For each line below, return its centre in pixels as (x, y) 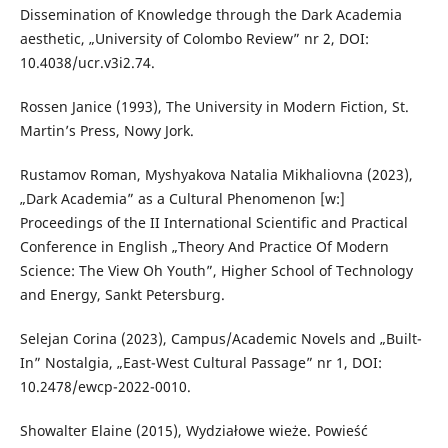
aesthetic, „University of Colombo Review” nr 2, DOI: (194, 38)
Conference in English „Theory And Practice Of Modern (204, 246)
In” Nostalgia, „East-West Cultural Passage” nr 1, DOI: (200, 362)
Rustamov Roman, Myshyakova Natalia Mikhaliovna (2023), (216, 174)
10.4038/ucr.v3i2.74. (87, 62)
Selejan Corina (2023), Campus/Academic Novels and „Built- (220, 338)
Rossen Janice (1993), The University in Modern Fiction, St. (214, 106)
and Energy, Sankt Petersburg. (122, 294)
